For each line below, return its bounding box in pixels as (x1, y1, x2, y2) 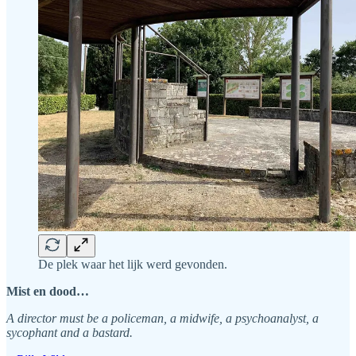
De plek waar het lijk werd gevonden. (38, 257, 227, 272)
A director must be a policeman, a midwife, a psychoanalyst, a (6, 311, 319, 326)
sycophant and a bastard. (6, 326, 133, 340)
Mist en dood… (6, 284, 89, 299)
